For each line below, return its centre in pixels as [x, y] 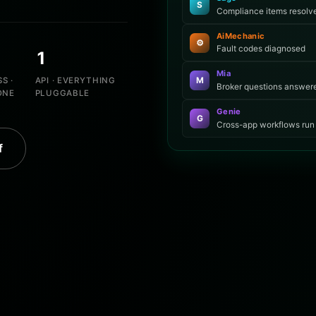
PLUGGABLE [62, 93]
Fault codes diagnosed [261, 49]
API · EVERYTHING [75, 80]
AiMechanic [241, 36]
